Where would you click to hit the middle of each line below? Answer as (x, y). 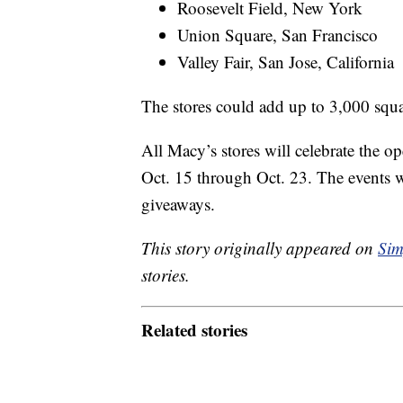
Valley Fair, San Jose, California (286, 62)
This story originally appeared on (260, 248)
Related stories (194, 329)
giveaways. (178, 204)
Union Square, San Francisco (278, 35)
